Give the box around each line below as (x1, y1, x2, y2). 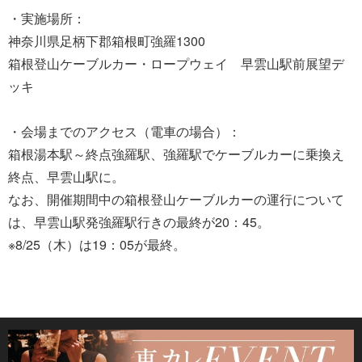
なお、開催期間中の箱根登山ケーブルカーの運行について (8, 189, 344, 208)
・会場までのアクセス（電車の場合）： (8, 121, 241, 141)
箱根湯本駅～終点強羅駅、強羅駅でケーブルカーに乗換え (8, 144, 344, 163)
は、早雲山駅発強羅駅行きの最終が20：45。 (8, 212, 270, 231)
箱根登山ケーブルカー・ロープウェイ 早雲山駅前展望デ (8, 53, 344, 73)
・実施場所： (8, 8, 86, 27)
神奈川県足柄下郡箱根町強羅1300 (8, 31, 205, 50)
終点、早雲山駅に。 (8, 166, 124, 186)
